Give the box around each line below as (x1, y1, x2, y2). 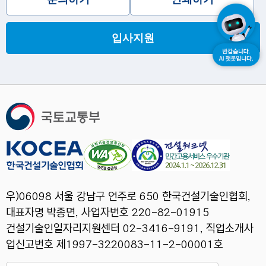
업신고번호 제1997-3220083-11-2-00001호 (6, 239, 223, 251)
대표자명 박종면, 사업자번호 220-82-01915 (6, 207, 209, 219)
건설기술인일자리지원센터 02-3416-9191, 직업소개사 (6, 223, 254, 235)
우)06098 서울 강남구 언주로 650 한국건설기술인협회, (6, 191, 251, 203)
